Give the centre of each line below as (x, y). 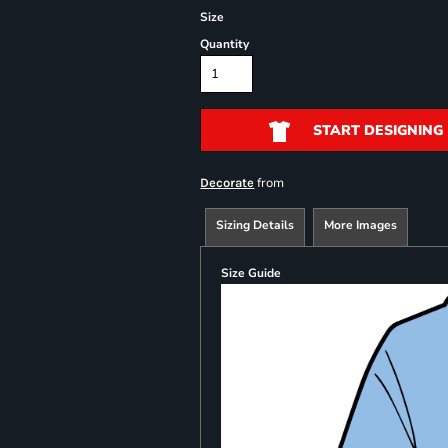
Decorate (227, 182)
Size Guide (251, 273)
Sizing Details (255, 225)
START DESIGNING (377, 131)
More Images (361, 225)
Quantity (225, 44)
